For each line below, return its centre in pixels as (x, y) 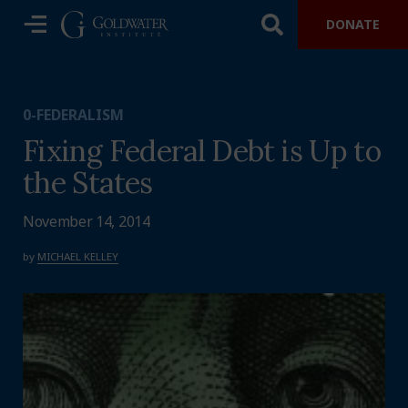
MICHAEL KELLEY (78, 257)
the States (88, 183)
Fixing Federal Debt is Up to (202, 151)
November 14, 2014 (87, 222)
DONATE (353, 24)
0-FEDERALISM (73, 115)
